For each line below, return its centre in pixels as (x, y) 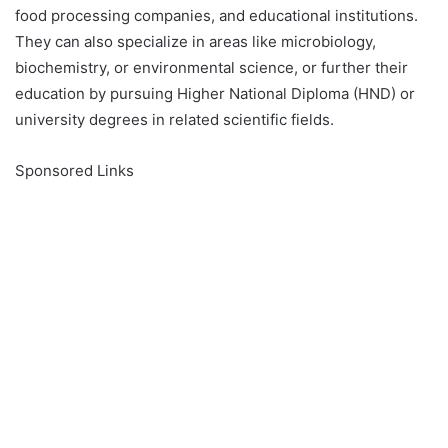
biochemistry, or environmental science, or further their (211, 67)
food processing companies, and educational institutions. (216, 15)
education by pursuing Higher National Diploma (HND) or (215, 93)
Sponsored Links (74, 170)
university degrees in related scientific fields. (174, 119)
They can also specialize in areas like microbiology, (195, 41)
